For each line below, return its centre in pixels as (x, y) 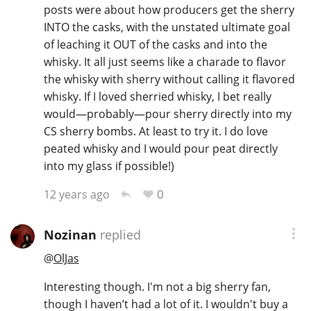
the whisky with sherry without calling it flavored (169, 79)
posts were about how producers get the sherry (169, 9)
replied (118, 235)
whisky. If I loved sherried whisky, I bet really (157, 96)
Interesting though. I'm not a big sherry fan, (157, 286)
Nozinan (70, 235)
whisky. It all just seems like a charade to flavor (165, 61)
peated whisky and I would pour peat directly (160, 148)
